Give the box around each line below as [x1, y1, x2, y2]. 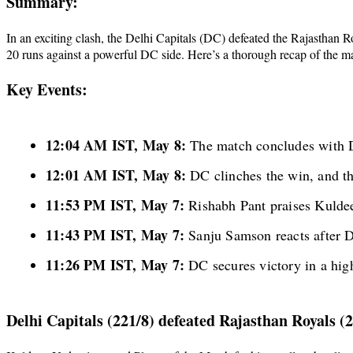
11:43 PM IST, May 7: [46, 224, 184, 245]
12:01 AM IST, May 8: [46, 164, 186, 185]
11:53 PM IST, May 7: [46, 194, 184, 215]
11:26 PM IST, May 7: [46, 254, 184, 275]
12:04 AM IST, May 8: [46, 134, 186, 155]
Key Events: [6, 78, 87, 102]
